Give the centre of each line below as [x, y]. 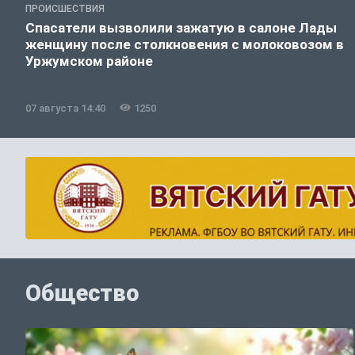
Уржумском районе [89, 61]
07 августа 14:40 [65, 108]
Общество [82, 294]
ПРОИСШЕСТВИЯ [65, 8]
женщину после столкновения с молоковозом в [185, 44]
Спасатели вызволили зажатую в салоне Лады [181, 27]
